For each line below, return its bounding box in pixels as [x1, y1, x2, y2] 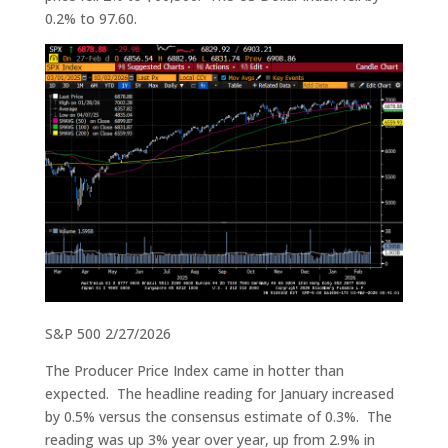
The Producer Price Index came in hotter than [44, 361, 344, 381]
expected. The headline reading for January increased [44, 384, 394, 404]
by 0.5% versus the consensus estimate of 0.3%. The [44, 407, 392, 427]
